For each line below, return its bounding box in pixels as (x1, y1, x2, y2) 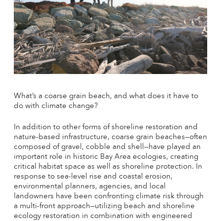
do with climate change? (14, 103, 98, 110)
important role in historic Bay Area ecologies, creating (14, 153, 198, 161)
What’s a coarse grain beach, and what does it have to (14, 93, 198, 101)
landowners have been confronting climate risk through (14, 193, 204, 201)
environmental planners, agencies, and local (14, 183, 166, 191)
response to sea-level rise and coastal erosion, (14, 173, 173, 181)
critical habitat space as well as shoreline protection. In (14, 163, 202, 171)
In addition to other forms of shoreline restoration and (14, 124, 198, 132)
